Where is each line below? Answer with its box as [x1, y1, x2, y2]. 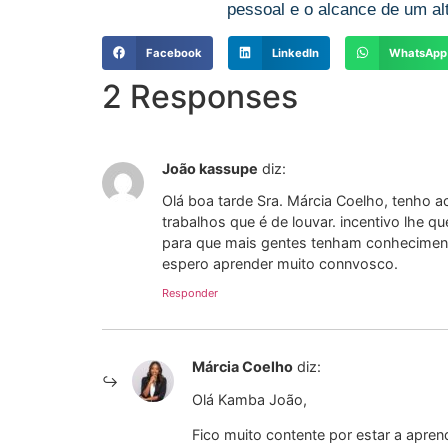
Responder [162, 286, 218, 301]
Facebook [145, 45, 202, 60]
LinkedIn [272, 45, 319, 60]
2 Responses [102, 76, 298, 116]
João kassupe [162, 159, 258, 177]
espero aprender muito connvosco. [162, 255, 398, 273]
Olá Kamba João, [192, 390, 307, 408]
